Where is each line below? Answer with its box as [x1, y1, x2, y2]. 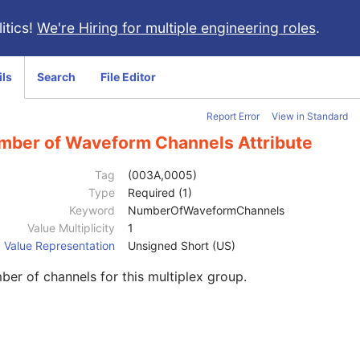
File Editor [100, 70, 156, 84]
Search [37, 70, 76, 84]
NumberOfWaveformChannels [128, 203, 284, 218]
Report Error [207, 110, 260, 122]
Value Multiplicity [27, 221, 115, 235]
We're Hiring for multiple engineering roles [37, 19, 316, 36]
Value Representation [4, 239, 115, 253]
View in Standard [272, 110, 348, 122]
